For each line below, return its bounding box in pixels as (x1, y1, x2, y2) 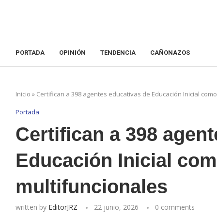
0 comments (155, 202, 195, 212)
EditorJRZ (48, 202, 77, 212)
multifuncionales (15, 176, 168, 197)
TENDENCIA (100, 49, 136, 56)
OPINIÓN (59, 49, 86, 56)
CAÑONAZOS (150, 49, 190, 56)
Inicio (15, 90, 31, 98)
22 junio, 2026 (94, 202, 139, 212)
